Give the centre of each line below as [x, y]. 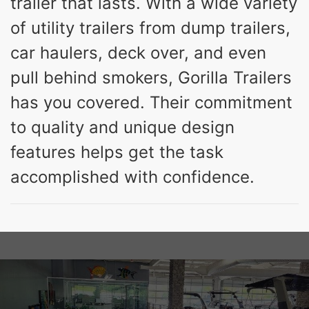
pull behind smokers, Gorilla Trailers [151, 77]
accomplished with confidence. [132, 177]
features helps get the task [117, 152]
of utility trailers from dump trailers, [150, 28]
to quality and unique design [122, 127]
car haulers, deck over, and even [138, 52]
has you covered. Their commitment [151, 102]
